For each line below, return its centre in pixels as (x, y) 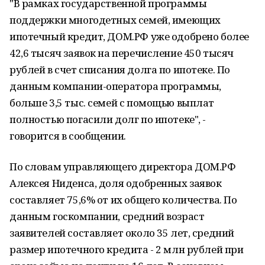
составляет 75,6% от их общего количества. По (123, 200)
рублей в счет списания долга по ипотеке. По (120, 70)
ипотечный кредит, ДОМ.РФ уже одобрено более (129, 36)
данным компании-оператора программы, (115, 86)
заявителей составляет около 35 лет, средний (122, 233)
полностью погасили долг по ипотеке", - (108, 119)
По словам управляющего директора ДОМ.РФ (123, 167)
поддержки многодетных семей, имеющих (115, 20)
